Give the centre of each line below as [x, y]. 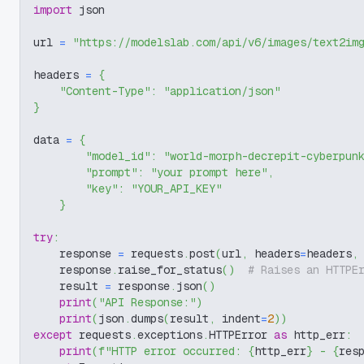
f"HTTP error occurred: [173, 351]
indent [238, 318]
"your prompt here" [209, 172]
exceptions [170, 335]
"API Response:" [147, 302]
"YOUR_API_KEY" [176, 188]
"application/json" [222, 91]
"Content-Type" [105, 91]
